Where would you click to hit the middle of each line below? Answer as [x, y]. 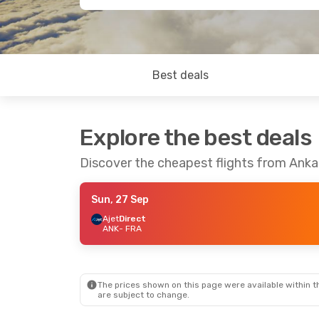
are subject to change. [143, 295]
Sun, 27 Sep [120, 200]
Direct [132, 219]
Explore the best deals [196, 137]
